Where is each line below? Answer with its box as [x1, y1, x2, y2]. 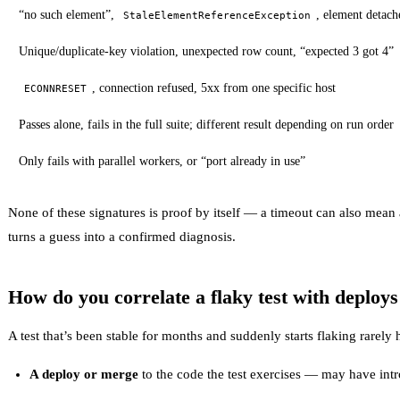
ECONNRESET [24, 81, 87, 95]
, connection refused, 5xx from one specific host [92, 80, 336, 95]
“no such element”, [19, 7, 118, 21]
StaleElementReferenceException [123, 8, 311, 21]
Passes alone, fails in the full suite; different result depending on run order [19, 117, 394, 131]
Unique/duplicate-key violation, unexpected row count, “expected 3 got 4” [19, 44, 394, 58]
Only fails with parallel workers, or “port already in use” [19, 154, 305, 168]
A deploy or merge [29, 366, 138, 381]
